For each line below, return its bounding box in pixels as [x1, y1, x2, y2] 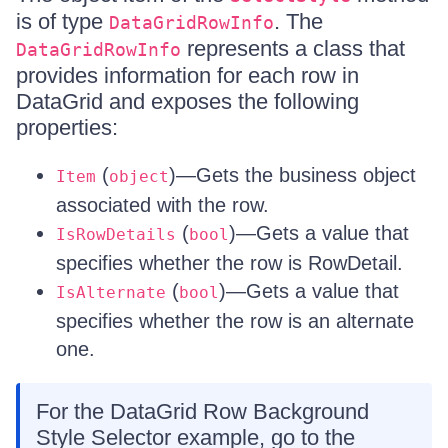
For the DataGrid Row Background [36, 399, 369, 424]
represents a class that [181, 36, 405, 61]
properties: [16, 115, 118, 140]
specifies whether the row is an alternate [56, 310, 414, 332]
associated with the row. [56, 194, 269, 216]
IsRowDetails [56, 225, 176, 244]
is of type [16, 9, 109, 34]
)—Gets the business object [169, 164, 416, 186]
